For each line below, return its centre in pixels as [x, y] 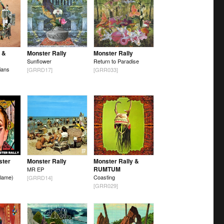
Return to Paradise [116, 61]
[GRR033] [105, 70]
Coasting [104, 177]
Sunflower [39, 61]
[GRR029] [105, 186]
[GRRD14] [39, 178]
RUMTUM [107, 169]
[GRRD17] [39, 70]
